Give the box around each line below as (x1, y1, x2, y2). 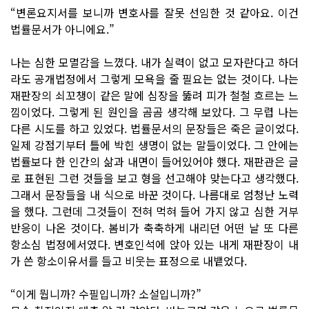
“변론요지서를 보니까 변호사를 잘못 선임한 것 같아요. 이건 (10, 3, 299, 21)
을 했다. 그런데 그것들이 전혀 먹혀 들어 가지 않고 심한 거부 (10, 202, 299, 219)
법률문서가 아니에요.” (10, 20, 114, 37)
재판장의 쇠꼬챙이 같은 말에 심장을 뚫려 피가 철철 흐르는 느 (10, 86, 299, 103)
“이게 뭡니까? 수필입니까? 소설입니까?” (10, 285, 201, 302)
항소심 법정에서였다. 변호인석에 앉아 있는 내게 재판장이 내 (10, 235, 299, 252)
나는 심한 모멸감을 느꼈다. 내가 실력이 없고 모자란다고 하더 (10, 53, 299, 70)
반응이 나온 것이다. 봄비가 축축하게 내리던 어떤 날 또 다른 (10, 219, 299, 236)
